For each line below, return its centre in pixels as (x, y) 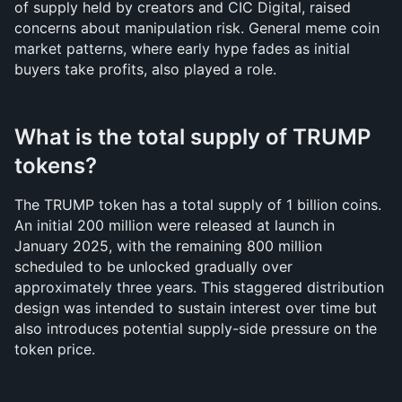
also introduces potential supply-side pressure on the (196, 328)
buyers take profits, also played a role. (145, 69)
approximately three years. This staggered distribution (199, 287)
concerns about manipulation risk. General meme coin (197, 28)
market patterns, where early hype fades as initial (182, 48)
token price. (55, 349)
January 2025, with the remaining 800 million (168, 246)
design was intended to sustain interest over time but (196, 308)
